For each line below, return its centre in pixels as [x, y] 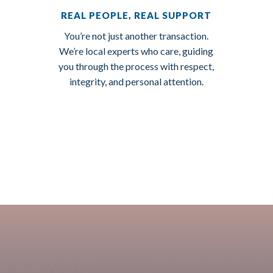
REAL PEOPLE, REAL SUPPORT [136, 15]
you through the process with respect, [136, 66]
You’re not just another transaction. [136, 35]
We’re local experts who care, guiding [136, 51]
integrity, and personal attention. [136, 81]
